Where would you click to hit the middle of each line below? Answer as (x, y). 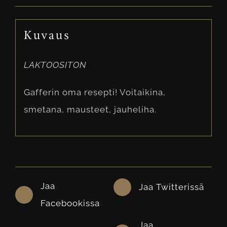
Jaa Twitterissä (172, 187)
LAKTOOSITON (55, 65)
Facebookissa (70, 203)
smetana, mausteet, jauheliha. (90, 109)
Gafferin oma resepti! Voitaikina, (94, 92)
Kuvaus (47, 36)
